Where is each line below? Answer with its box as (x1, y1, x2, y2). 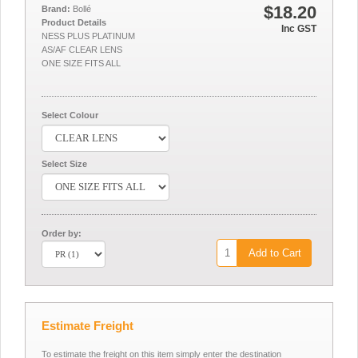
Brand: (42, 4, 70, 14)
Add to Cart (248, 247, 301, 259)
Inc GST (281, 23, 316, 34)
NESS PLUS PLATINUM (42, 31, 135, 41)
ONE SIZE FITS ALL (42, 58, 121, 68)
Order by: (42, 229, 82, 238)
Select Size (42, 159, 87, 169)
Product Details (42, 18, 106, 27)
